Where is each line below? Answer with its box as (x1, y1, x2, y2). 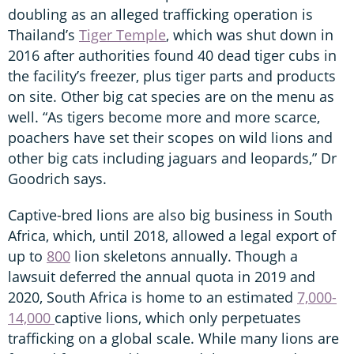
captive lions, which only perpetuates (55, 307, 301, 327)
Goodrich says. (8, 168, 107, 188)
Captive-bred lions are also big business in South (8, 205, 333, 224)
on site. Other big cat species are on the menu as (8, 86, 334, 106)
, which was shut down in (166, 24, 333, 44)
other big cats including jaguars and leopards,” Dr (8, 148, 337, 168)
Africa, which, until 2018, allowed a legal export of (8, 225, 336, 245)
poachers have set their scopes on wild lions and (8, 127, 333, 147)
